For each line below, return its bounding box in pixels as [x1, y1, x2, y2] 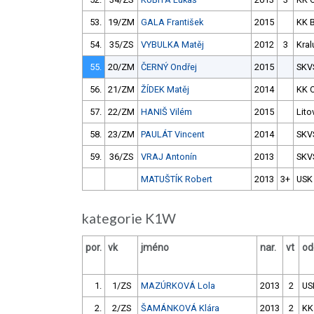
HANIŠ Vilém [141, 107, 192, 118]
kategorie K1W [82, 210, 182, 227]
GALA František [141, 17, 203, 28]
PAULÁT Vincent [141, 129, 205, 140]
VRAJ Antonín [141, 151, 197, 163]
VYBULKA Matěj [141, 39, 204, 50]
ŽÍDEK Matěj [141, 84, 189, 95]
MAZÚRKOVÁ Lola [141, 280, 215, 292]
